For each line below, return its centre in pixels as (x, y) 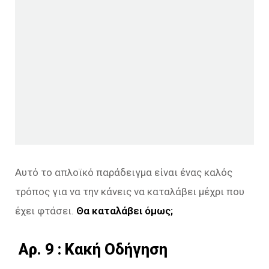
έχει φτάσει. (44, 210)
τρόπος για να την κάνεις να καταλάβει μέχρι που (130, 191)
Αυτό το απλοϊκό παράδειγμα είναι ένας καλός (124, 172)
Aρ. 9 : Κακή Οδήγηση (91, 249)
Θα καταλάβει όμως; (123, 210)
